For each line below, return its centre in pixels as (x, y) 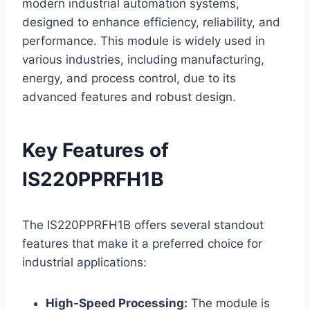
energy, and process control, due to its (129, 78)
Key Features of (95, 150)
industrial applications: (84, 262)
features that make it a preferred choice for (142, 243)
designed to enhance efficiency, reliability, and (151, 22)
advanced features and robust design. (129, 97)
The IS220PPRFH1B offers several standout (143, 225)
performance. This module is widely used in (144, 40)
